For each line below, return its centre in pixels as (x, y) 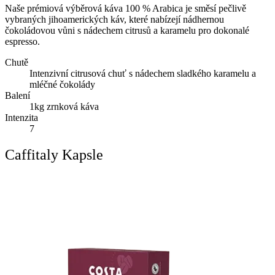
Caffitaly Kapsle (54, 154)
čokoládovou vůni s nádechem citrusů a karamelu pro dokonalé (127, 30)
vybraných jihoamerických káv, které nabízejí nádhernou (114, 19)
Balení (17, 95)
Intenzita (21, 117)
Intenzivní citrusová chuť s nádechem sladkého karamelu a (143, 73)
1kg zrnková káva (64, 106)
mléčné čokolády (62, 84)
